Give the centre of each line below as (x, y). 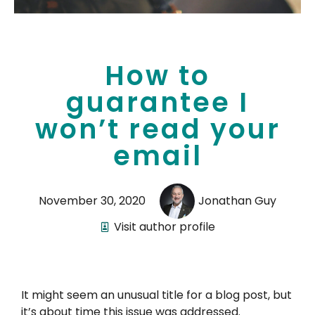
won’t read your (157, 129)
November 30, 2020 (92, 201)
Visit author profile (164, 227)
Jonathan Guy (237, 201)
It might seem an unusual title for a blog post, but (156, 295)
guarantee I (157, 103)
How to (157, 76)
